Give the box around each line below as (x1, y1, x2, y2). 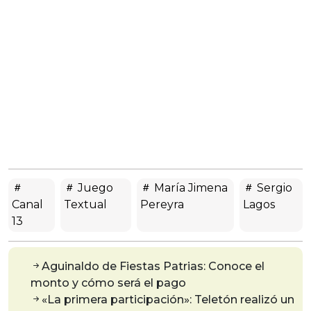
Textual (64, 197, 108, 211)
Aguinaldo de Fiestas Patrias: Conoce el (42, 259, 264, 273)
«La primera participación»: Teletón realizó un (42, 292, 294, 306)
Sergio (253, 180, 292, 194)
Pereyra (140, 197, 185, 211)
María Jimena (151, 180, 228, 194)
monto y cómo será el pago (31, 276, 186, 289)
